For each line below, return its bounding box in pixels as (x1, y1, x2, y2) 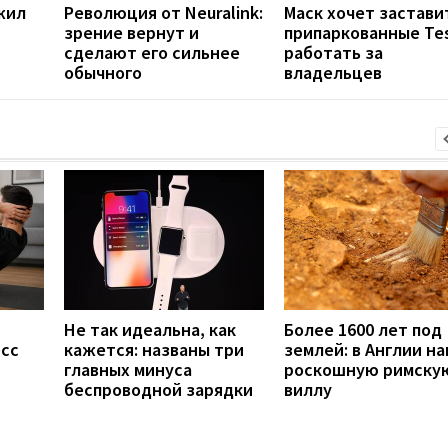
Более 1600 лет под (284, 317, 442, 341)
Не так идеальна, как (64, 317, 236, 341)
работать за (284, 40, 383, 64)
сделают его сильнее (64, 40, 240, 64)
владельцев (284, 60, 382, 84)
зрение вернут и (64, 20, 199, 44)
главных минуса (64, 357, 192, 381)
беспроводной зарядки (64, 377, 253, 401)
